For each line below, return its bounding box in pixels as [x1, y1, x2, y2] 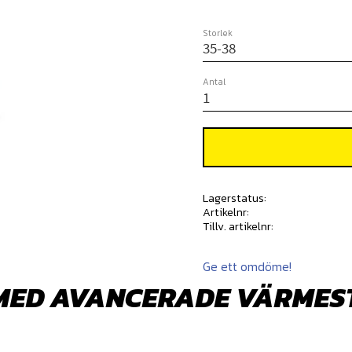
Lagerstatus [203, 189, 265, 207]
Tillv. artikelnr [203, 217, 272, 235]
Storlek [203, 27, 233, 40]
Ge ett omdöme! [203, 256, 292, 276]
